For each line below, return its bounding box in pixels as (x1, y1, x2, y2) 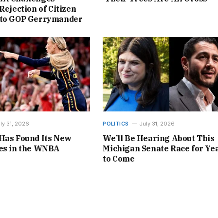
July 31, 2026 (139, 120, 175, 127)
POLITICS (103, 120, 129, 127)
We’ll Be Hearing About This (103, 133, 215, 143)
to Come (103, 153, 135, 163)
